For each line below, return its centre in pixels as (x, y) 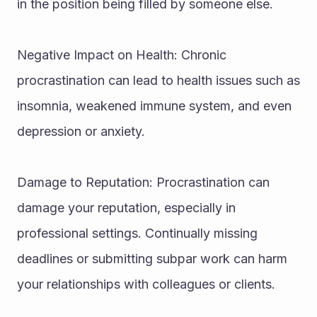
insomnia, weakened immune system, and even (154, 106)
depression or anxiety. (81, 131)
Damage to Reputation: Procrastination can (143, 182)
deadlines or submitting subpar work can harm (152, 259)
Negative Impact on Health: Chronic (122, 55)
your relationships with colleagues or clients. (146, 284)
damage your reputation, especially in (126, 208)
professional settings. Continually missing (137, 233)
